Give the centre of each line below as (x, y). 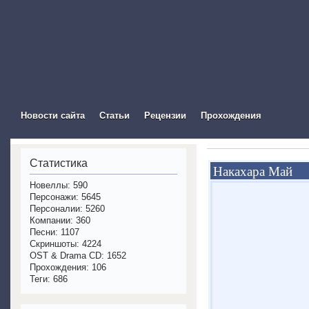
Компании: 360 (60, 220)
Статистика (59, 163)
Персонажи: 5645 (65, 197)
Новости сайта (53, 116)
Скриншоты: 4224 (66, 244)
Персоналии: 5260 (67, 209)
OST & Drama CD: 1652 (78, 256)
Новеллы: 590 (59, 185)
